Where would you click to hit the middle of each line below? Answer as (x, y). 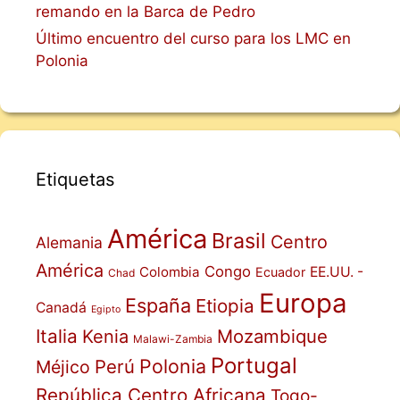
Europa (303, 303)
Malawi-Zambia (173, 338)
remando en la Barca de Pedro (146, 11)
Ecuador (280, 271)
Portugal (254, 365)
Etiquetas (75, 179)
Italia (57, 336)
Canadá (61, 307)
